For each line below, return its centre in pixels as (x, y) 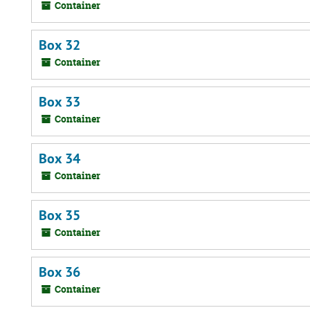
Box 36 (60, 272)
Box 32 (60, 45)
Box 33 (60, 102)
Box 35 (60, 215)
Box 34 (60, 158)
